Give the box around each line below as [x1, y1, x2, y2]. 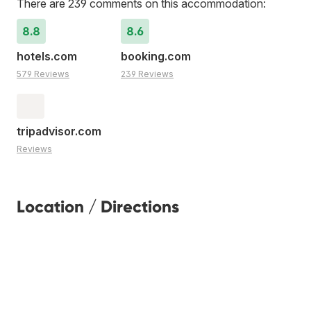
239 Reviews [121, 68, 174, 79]
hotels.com [17, 49, 77, 63]
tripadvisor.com [17, 124, 101, 138]
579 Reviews [17, 68, 69, 79]
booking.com [121, 49, 191, 63]
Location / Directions [17, 196, 179, 217]
